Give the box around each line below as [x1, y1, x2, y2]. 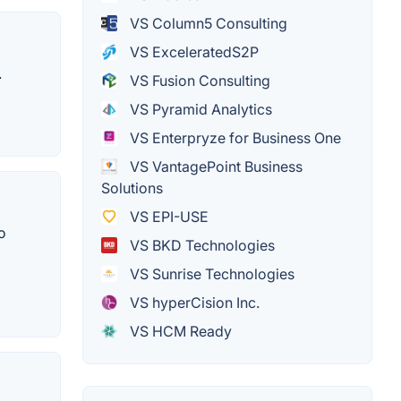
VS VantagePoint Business [126, 157, 303, 175]
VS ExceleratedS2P [126, 42, 259, 61]
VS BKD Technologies [126, 235, 275, 254]
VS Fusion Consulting [126, 71, 270, 90]
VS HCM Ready [126, 321, 232, 340]
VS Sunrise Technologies [126, 264, 294, 283]
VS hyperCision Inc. [126, 293, 260, 311]
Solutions [101, 178, 163, 197]
